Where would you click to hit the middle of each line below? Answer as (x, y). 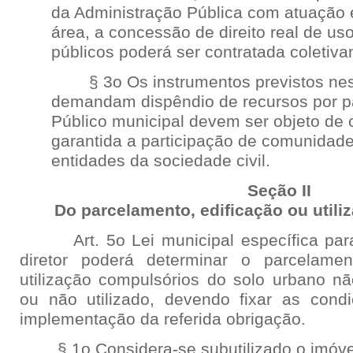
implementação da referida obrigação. (163, 319)
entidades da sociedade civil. (161, 161)
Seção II (280, 191)
